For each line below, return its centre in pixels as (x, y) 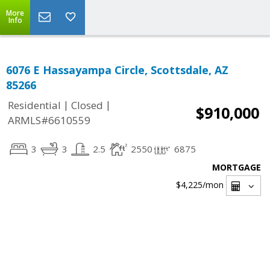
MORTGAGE (237, 167)
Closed (87, 105)
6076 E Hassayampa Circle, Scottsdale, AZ (117, 70)
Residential (34, 105)
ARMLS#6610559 (49, 121)
